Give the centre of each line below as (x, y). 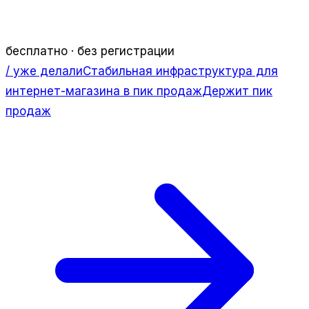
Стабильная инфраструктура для (180, 71)
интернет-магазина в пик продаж (104, 91)
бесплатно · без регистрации (90, 51)
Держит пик (237, 91)
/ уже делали (44, 71)
